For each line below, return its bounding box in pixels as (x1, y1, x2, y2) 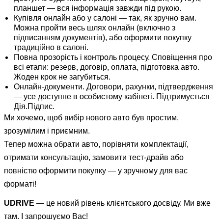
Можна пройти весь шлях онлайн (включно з (14, 23, 175, 32)
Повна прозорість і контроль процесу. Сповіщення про (14, 53, 212, 61)
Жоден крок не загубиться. (14, 72, 110, 81)
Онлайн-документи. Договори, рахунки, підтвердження (14, 82, 213, 91)
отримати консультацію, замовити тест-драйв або (4, 153, 184, 162)
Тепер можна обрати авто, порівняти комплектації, (4, 139, 189, 148)
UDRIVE (4, 199, 34, 208)
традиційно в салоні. (14, 43, 88, 52)
